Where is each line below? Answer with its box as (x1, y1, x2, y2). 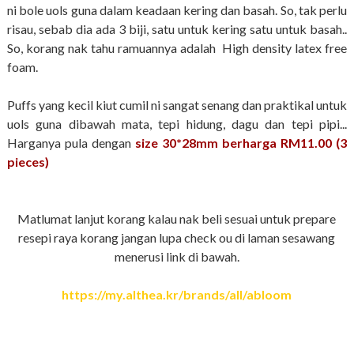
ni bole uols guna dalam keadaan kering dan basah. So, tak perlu (6, 2, 348, 18)
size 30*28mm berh (135, 135, 250, 151)
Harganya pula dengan (6, 135, 135, 151)
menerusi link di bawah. (114, 249, 239, 265)
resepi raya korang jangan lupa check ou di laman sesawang (18, 230, 336, 246)
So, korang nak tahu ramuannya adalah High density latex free (6, 40, 348, 56)
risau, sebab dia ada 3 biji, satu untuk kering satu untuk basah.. (6, 21, 348, 37)
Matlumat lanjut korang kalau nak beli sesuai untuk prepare (17, 211, 337, 227)
